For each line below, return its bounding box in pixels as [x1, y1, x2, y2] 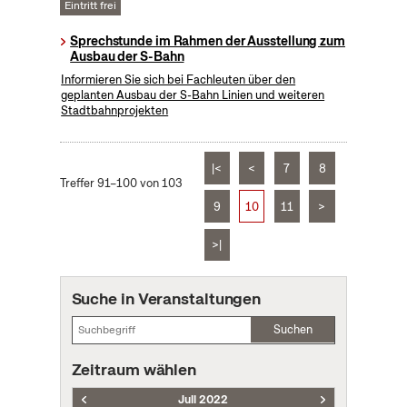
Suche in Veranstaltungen [71, 287, 262, 309]
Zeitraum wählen [71, 358, 197, 380]
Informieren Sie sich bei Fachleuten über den [61, 72, 296, 88]
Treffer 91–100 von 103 [59, 175, 183, 192]
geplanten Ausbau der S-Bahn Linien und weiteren [61, 87, 325, 104]
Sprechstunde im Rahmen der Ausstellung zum [70, 33, 345, 50]
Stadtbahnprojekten [61, 103, 169, 119]
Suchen [273, 321, 313, 337]
